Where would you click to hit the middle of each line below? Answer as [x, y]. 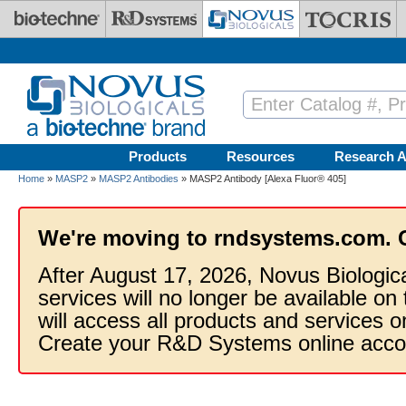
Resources [261, 156]
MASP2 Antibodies [139, 179]
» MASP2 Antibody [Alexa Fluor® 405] [262, 179]
